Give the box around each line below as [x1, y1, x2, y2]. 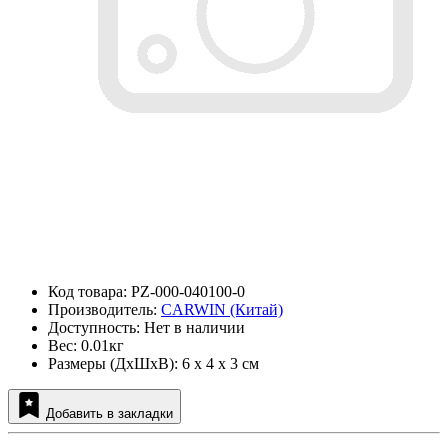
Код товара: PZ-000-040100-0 [48, 283, 245, 301]
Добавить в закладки [46, 406, 173, 422]
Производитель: [48, 301, 161, 319]
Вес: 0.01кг [48, 337, 124, 355]
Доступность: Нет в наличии [48, 319, 245, 337]
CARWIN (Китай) [161, 301, 283, 319]
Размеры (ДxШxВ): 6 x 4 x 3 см [48, 355, 259, 373]
